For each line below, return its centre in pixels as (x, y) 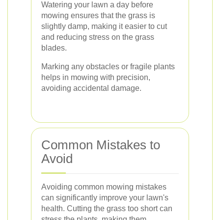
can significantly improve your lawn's (105, 197)
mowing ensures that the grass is (98, 15)
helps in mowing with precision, (96, 77)
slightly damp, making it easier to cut (104, 26)
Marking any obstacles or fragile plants (108, 66)
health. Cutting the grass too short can (107, 208)
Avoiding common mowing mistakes (104, 187)
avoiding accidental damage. (91, 88)
